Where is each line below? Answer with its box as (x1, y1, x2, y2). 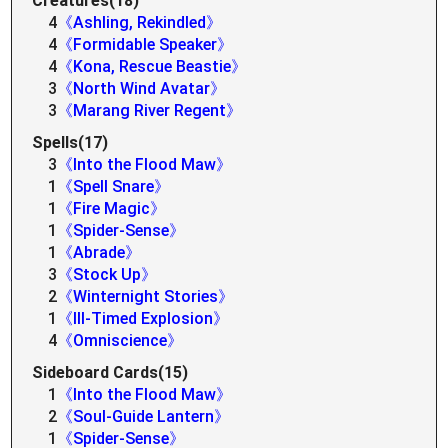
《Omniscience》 (57, 331, 184, 350)
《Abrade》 (57, 243, 142, 262)
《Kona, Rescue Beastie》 (57, 57, 248, 76)
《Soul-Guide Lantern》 (57, 407, 231, 426)
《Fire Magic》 (57, 199, 167, 218)
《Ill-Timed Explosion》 (57, 309, 230, 328)
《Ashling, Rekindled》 (57, 13, 223, 32)
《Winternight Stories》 (57, 287, 235, 306)
